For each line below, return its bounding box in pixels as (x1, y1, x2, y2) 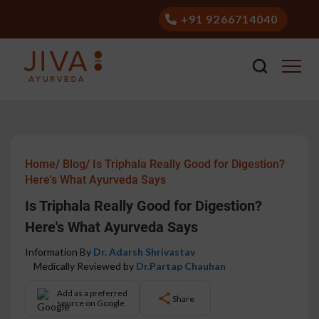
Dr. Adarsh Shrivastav (93, 246, 195, 258)
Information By (25, 246, 93, 258)
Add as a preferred (57, 288, 127, 298)
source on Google (57, 298, 125, 308)
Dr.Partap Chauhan (136, 260, 226, 272)
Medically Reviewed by (25, 260, 136, 272)
